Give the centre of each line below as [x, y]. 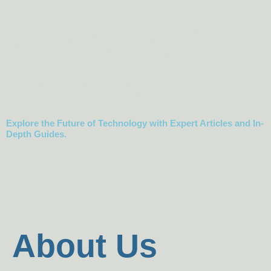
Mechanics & [106, 42]
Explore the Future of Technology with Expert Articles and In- [135, 123]
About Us [85, 246]
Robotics [76, 85]
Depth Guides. [36, 134]
